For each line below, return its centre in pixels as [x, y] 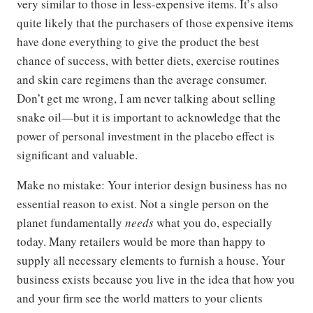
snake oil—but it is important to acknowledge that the [149, 117]
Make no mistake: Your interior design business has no [152, 185]
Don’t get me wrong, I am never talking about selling [146, 99]
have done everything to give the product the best [138, 42]
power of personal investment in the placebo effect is [146, 136]
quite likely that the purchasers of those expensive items [155, 23]
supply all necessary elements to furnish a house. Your [151, 261]
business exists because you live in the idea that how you [156, 279]
